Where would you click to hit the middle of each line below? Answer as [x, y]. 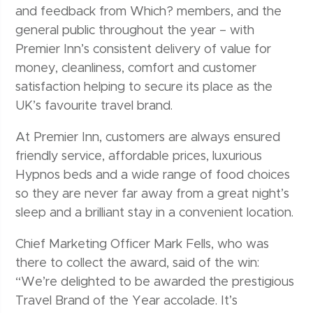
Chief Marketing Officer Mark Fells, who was [143, 245]
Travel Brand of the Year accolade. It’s [127, 301]
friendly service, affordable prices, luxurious [139, 157]
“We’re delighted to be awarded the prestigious [155, 283]
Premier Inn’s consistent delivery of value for [144, 50]
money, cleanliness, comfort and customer [136, 69]
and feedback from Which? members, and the [149, 12]
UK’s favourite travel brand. [94, 107]
